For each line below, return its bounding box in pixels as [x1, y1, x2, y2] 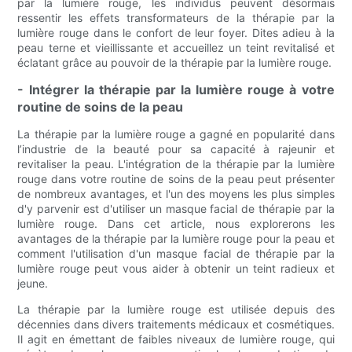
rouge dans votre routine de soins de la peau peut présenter [17, 172, 335, 186]
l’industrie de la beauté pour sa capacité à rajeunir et [17, 142, 335, 156]
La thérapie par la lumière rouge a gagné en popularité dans [17, 127, 335, 141]
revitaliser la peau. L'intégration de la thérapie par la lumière [17, 157, 335, 171]
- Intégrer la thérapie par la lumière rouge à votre [17, 82, 335, 98]
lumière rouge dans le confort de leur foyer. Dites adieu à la [17, 26, 335, 40]
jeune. [17, 277, 49, 291]
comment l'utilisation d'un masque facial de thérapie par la [17, 247, 335, 261]
